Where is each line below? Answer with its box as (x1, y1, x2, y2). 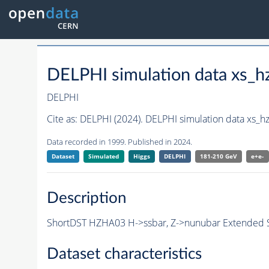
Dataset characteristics (46, 246, 202, 262)
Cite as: (46, 112, 80, 126)
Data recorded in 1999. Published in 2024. (46, 136, 192, 148)
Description (46, 190, 127, 206)
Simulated (88, 152, 119, 161)
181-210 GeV (199, 152, 237, 161)
